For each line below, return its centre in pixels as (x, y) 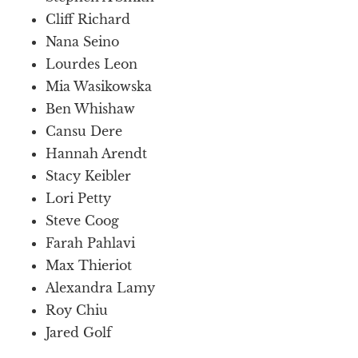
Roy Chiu (77, 310)
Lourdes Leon (92, 64)
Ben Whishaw (91, 108)
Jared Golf (79, 332)
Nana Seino (83, 41)
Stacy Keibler (89, 175)
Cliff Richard (88, 19)
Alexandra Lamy (101, 287)
